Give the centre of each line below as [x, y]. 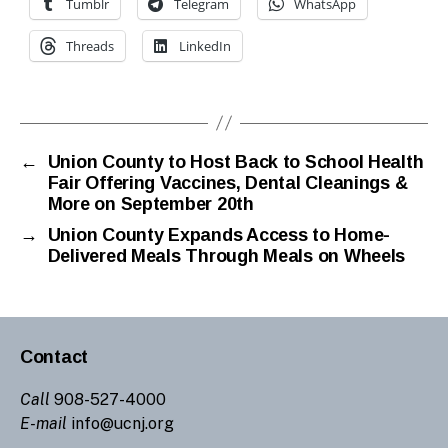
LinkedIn [205, 45]
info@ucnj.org [120, 423]
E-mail [43, 423]
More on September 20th [150, 203]
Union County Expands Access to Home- [219, 234]
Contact [54, 356]
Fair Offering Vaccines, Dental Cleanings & [227, 182]
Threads [90, 45]
